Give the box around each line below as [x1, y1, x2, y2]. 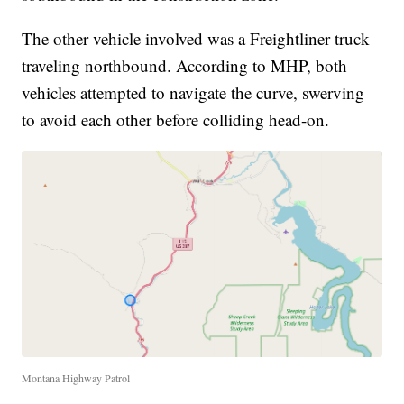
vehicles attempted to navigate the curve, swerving [22, 81, 365, 105]
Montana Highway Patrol [22, 370, 131, 385]
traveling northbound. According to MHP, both [22, 54, 348, 78]
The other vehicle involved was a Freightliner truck [22, 27, 371, 50]
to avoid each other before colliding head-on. [22, 108, 330, 132]
